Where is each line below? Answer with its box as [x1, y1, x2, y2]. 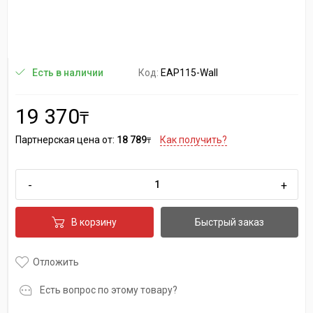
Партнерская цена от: [15, 134, 117, 145]
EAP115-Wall [161, 66, 218, 78]
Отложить [33, 256, 79, 268]
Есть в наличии [32, 67, 103, 78]
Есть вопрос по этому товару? [40, 284, 177, 296]
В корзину [71, 217, 117, 228]
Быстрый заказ [194, 217, 264, 228]
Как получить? [160, 134, 227, 145]
